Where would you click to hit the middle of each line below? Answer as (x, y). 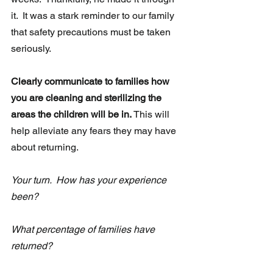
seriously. (31, 49)
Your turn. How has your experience (90, 180)
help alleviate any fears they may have (95, 131)
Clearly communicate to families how (91, 82)
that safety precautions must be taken (92, 32)
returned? (32, 246)
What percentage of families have (84, 230)
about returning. (45, 147)
